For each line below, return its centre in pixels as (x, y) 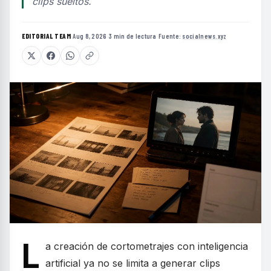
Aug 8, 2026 (90, 36)
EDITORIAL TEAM (46, 36)
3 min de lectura (132, 36)
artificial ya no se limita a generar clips (133, 263)
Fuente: (171, 36)
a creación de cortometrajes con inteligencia (147, 247)
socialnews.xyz (204, 36)
